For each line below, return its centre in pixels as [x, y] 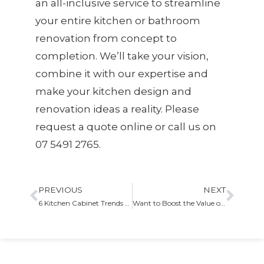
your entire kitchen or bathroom [118, 21]
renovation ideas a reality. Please [117, 109]
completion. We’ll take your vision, [122, 56]
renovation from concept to [106, 39]
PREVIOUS [60, 190]
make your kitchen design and [113, 92]
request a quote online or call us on [126, 127]
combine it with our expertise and [122, 74]
